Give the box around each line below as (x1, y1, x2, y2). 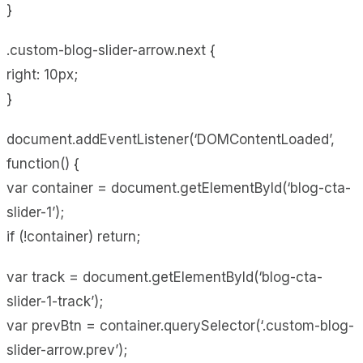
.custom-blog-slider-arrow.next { (6, 41, 216, 58)
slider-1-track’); (6, 293, 103, 310)
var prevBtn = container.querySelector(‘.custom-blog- (6, 317, 354, 334)
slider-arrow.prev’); (6, 341, 127, 358)
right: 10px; (6, 66, 78, 83)
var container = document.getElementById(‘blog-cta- (6, 179, 351, 196)
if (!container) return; (6, 228, 140, 245)
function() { (6, 155, 79, 172)
